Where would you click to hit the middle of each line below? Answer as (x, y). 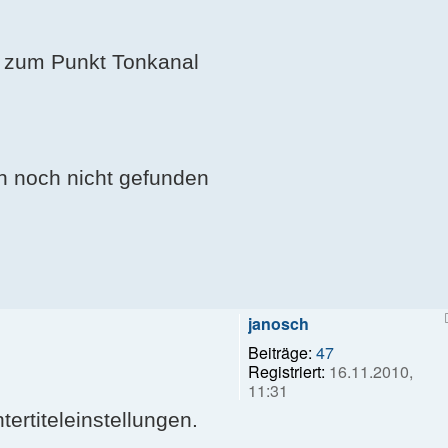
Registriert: (286, 371)
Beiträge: (280, 352)
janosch (278, 323)
